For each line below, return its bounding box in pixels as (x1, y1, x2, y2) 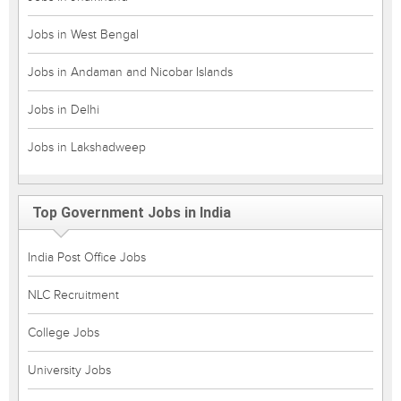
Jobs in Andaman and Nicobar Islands (28, 64, 233, 80)
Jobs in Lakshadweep (28, 140, 146, 155)
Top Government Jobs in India (32, 204, 231, 221)
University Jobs (28, 363, 111, 378)
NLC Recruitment (28, 287, 119, 303)
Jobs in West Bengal (28, 27, 139, 42)
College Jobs (28, 325, 99, 340)
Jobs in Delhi (28, 102, 99, 117)
